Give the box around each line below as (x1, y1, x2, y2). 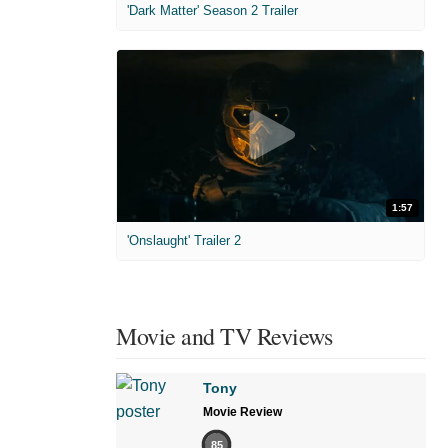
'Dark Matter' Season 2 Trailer (127, 2, 298, 18)
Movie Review (203, 405, 282, 420)
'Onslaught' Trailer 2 (127, 233, 241, 249)
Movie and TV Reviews (116, 320, 332, 353)
